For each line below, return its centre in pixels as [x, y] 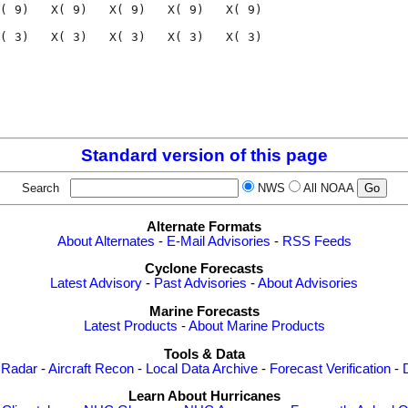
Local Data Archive [202, 368]
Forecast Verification [330, 368]
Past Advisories [200, 284]
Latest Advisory [96, 284]
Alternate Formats [204, 226]
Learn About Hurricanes [204, 397]
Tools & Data [204, 354]
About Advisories [308, 284]
